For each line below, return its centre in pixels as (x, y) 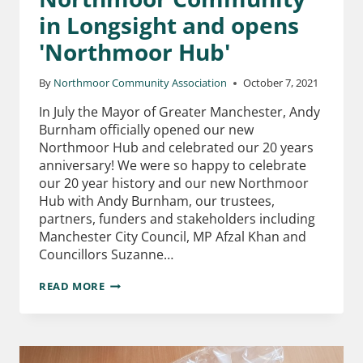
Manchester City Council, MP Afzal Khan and (173, 237)
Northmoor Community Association (141, 83)
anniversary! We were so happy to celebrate (173, 166)
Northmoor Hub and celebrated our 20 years (176, 148)
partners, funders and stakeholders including (177, 219)
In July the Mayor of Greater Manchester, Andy (179, 112)
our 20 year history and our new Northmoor (174, 184)
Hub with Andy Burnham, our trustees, (157, 201)
